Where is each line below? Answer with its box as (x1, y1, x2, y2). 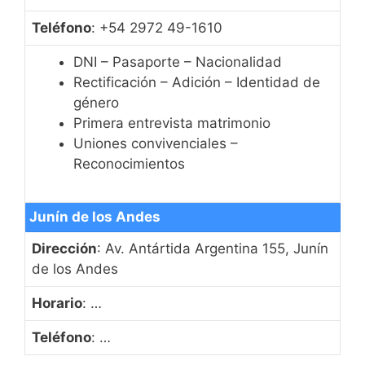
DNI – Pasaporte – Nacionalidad (73, 54, 282, 71)
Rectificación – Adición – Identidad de (73, 74, 320, 91)
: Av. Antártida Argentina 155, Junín (97, 240, 328, 257)
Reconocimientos (73, 156, 185, 173)
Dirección (32, 240, 97, 257)
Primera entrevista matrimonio (73, 115, 270, 132)
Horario (32, 295, 82, 312)
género (73, 95, 119, 112)
